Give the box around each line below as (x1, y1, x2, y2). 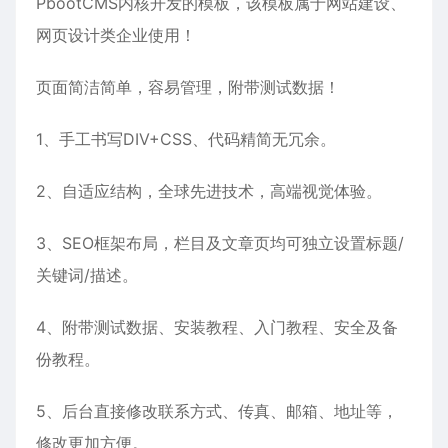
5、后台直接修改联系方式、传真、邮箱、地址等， (36, 401, 398, 421)
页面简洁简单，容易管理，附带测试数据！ (36, 77, 340, 97)
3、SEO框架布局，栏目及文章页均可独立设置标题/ (36, 233, 404, 253)
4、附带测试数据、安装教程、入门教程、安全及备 (36, 317, 398, 337)
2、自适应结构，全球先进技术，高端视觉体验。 (36, 181, 382, 201)
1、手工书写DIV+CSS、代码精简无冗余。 (36, 129, 336, 149)
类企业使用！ (100, 25, 196, 45)
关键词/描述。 (36, 265, 138, 285)
